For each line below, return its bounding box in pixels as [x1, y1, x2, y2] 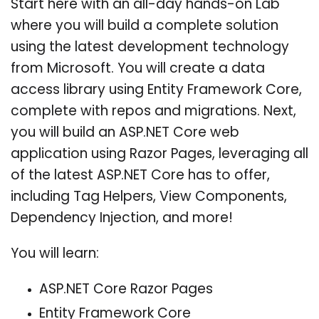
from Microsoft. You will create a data [11, 62, 265, 76]
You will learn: [11, 247, 99, 261]
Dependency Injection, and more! [11, 211, 233, 226]
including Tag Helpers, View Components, [11, 190, 287, 204]
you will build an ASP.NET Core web [11, 126, 239, 140]
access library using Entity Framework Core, [11, 83, 302, 98]
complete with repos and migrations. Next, [11, 105, 296, 119]
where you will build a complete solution [11, 19, 278, 33]
